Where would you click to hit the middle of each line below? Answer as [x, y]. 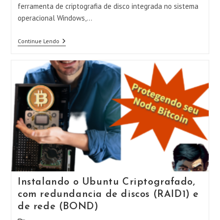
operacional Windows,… [55, 18]
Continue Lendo [38, 41]
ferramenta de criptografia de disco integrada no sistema [108, 6]
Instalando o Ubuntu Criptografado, [106, 182]
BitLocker [72, 57]
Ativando [71, 41]
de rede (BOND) [58, 207]
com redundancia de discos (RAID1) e [108, 194]
